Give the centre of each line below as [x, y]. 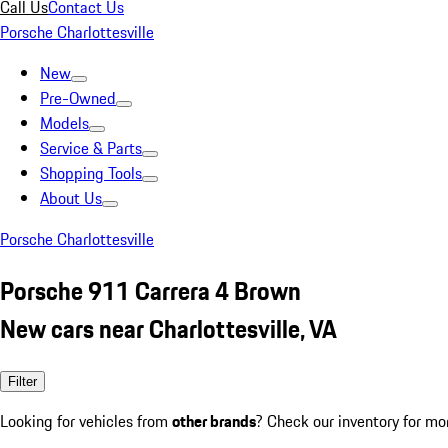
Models [64, 123]
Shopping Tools [91, 173]
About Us [71, 198]
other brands [214, 420]
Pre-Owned [78, 98]
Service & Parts [91, 148]
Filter [22, 381]
